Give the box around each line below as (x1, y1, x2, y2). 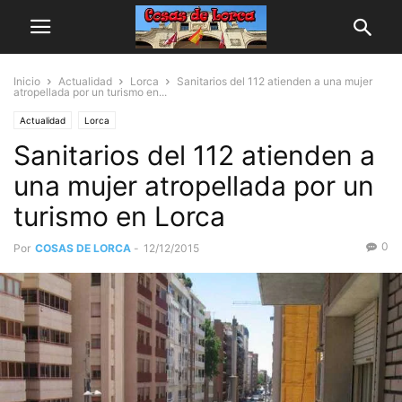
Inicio (13, 74, 40, 88)
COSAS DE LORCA (35, 241, 131, 255)
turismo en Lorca (13, 200, 225, 232)
